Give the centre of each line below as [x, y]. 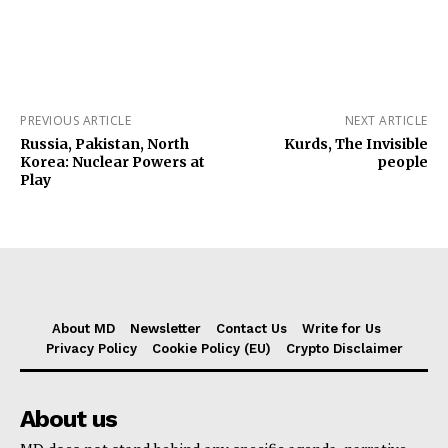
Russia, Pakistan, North [104, 144]
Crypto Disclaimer [344, 348]
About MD [83, 328]
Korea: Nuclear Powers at [112, 162]
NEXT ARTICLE [386, 120]
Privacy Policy [91, 348]
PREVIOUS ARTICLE [75, 120]
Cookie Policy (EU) [211, 348]
